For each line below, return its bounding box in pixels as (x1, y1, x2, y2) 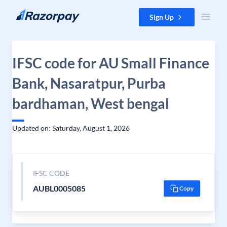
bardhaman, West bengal (12, 95, 169, 112)
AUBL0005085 (32, 183, 86, 193)
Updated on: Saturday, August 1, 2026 (12, 124, 130, 132)
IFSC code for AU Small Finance (12, 54, 209, 71)
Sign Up (149, 13, 174, 21)
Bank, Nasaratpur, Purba (12, 74, 166, 92)
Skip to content (8, 9, 56, 17)
